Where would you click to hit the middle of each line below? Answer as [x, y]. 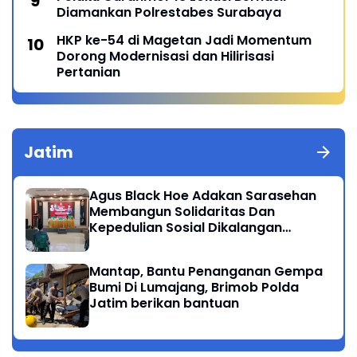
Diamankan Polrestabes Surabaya [169, 12]
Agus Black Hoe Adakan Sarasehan [203, 195]
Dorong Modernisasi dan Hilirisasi [165, 56]
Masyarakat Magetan [160, 243]
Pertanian [88, 72]
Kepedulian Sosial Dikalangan [186, 227]
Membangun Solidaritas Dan [182, 211]
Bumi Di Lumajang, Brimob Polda [194, 287]
